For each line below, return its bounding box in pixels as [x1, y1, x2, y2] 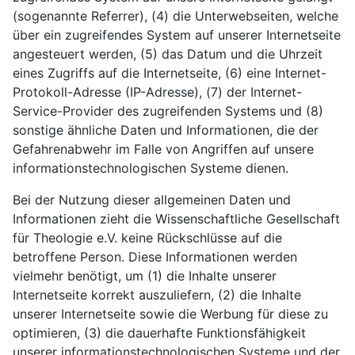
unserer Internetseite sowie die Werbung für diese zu [13, 306, 328, 322]
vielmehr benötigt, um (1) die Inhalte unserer [13, 268, 277, 284]
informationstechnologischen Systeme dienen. [13, 160, 288, 176]
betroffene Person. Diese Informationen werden [13, 249, 297, 265]
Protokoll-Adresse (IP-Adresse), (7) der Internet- [13, 84, 302, 100]
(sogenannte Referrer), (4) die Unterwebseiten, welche [13, 8, 338, 24]
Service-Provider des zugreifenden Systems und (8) [13, 103, 323, 119]
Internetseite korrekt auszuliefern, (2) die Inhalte [13, 287, 301, 303]
